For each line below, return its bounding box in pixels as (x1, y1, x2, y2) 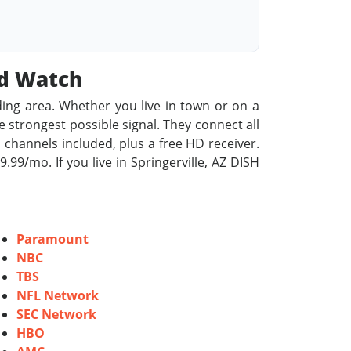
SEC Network (16, 306, 96, 323)
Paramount (16, 230, 89, 248)
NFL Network (16, 287, 99, 304)
